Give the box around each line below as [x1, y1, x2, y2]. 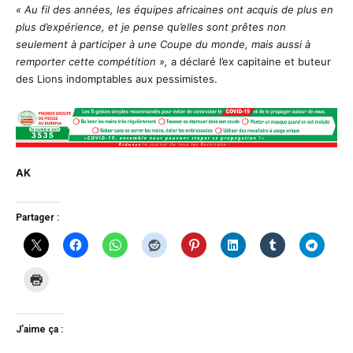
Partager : [16, 212, 59, 224]
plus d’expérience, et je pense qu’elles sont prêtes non [16, 20, 286, 33]
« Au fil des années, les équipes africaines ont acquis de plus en [16, 2, 333, 16]
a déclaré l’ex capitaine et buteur [168, 54, 331, 68]
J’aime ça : [16, 324, 63, 336]
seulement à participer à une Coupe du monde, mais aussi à [16, 37, 310, 50]
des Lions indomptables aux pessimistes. [16, 72, 217, 85]
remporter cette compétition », [16, 54, 168, 68]
